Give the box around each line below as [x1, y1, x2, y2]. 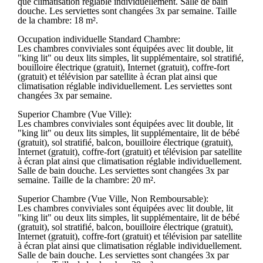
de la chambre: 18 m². [18, 15, 98, 25]
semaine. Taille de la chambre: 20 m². [18, 174, 156, 185]
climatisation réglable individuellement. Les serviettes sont [18, 80, 232, 91]
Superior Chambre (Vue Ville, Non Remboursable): [18, 193, 208, 204]
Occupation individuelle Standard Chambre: [18, 33, 180, 44]
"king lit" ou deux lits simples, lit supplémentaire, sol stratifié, [18, 52, 244, 63]
